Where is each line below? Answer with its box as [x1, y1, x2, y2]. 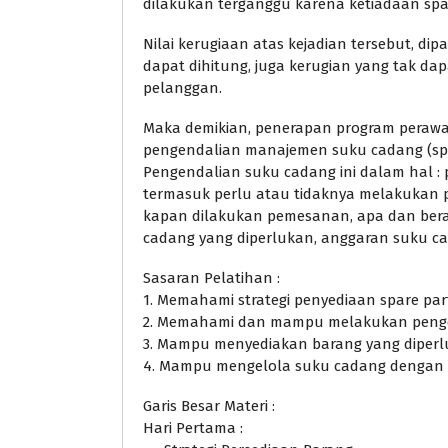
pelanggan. [143, 78, 222, 97]
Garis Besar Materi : [143, 396, 275, 415]
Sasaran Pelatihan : [143, 268, 280, 287]
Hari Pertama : [143, 418, 243, 437]
